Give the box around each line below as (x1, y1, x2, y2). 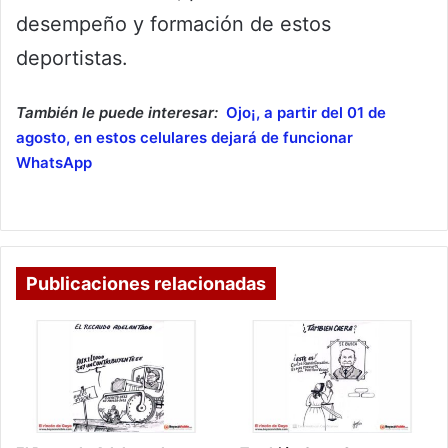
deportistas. (16, 45, 128, 70)
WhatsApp (16, 152, 92, 172)
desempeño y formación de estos (16, 11, 331, 36)
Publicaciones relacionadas (26, 272, 266, 294)
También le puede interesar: (16, 102, 218, 122)
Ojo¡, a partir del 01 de (225, 102, 386, 122)
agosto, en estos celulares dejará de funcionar (16, 127, 353, 147)
